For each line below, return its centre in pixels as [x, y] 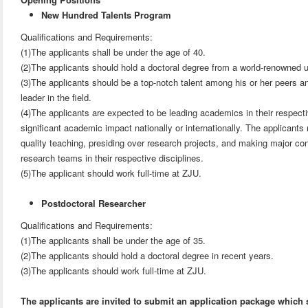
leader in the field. [56, 97]
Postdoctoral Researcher [94, 203]
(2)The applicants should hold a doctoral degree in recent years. [147, 255]
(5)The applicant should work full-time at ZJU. [111, 173]
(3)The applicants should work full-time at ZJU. [114, 271]
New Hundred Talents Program [107, 15]
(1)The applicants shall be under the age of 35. [113, 240]
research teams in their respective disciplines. [112, 158]
